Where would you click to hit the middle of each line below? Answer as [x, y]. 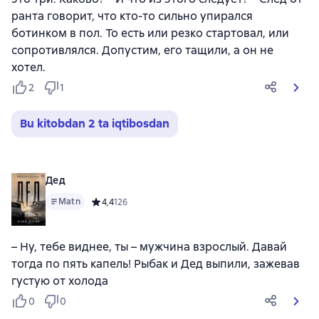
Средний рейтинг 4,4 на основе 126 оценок [181, 202]
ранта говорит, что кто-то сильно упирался [132, 16]
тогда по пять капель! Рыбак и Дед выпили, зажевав [156, 264]
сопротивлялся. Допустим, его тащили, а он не [142, 50]
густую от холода [60, 281]
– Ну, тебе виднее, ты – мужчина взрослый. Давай [149, 247]
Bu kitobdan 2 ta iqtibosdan [95, 124]
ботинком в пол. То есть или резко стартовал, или [150, 33]
